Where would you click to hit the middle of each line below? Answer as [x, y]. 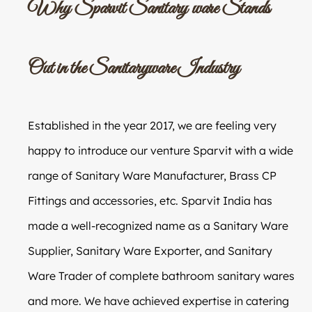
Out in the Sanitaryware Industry [134, 69]
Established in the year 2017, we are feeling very [152, 125]
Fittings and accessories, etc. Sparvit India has [150, 200]
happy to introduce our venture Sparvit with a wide [161, 150]
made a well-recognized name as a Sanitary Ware [158, 225]
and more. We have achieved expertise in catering [158, 301]
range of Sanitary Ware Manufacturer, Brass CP [152, 175]
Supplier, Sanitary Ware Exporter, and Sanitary [150, 250]
